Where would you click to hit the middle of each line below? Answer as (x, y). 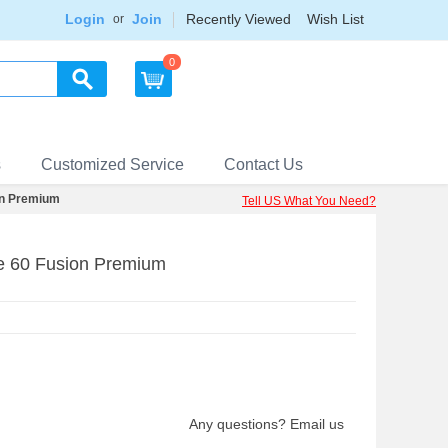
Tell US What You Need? (309, 201)
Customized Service (112, 164)
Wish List (335, 19)
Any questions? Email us (266, 424)
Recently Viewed (238, 19)
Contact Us (263, 164)
